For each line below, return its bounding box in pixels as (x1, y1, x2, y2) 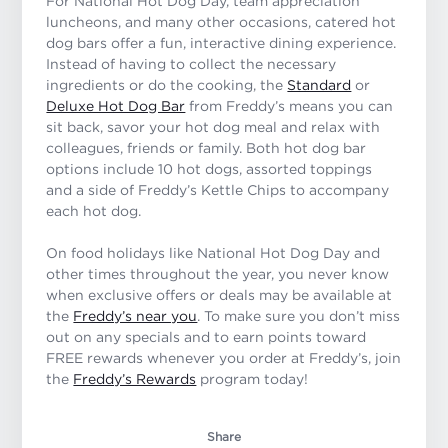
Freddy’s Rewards (73, 371, 197, 387)
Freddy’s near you (73, 308, 198, 324)
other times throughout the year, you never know (46, 266, 390, 282)
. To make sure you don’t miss (197, 308, 401, 324)
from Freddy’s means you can (185, 98, 394, 114)
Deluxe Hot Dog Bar (46, 98, 186, 114)
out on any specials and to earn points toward (46, 329, 367, 345)
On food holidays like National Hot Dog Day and (46, 245, 381, 261)
